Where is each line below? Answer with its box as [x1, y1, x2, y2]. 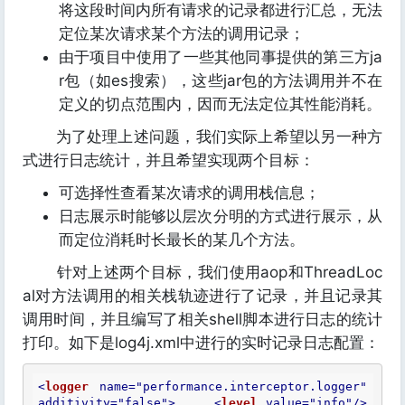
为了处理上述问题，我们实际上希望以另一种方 [23, 127, 382, 146]
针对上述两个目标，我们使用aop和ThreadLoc [23, 263, 382, 281]
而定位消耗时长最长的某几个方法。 [59, 231, 305, 249]
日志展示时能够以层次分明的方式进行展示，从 [59, 207, 382, 225]
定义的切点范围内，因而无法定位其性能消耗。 [59, 95, 381, 113]
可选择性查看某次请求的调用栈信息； [59, 184, 320, 202]
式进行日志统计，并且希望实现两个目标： [23, 151, 315, 169]
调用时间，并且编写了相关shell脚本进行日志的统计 [23, 310, 382, 328]
